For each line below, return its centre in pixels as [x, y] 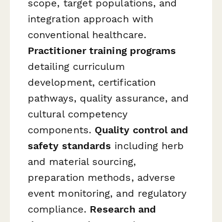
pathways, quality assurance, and [109, 98]
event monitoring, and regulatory [107, 193]
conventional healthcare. [87, 34]
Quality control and [141, 130]
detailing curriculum [76, 66]
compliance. [59, 209]
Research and [123, 209]
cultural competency [78, 114]
